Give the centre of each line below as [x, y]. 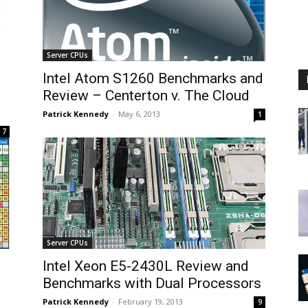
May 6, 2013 [139, 114]
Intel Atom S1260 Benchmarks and [153, 78]
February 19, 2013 [151, 301]
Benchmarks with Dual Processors [152, 283]
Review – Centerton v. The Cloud [146, 96]
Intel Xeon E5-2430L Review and [146, 266]
